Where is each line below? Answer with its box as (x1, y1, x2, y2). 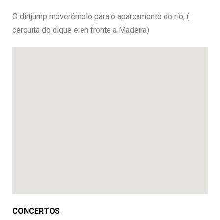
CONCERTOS (12, 206, 60, 216)
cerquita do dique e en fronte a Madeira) (12, 26, 149, 35)
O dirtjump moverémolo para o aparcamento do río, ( (12, 12, 189, 22)
